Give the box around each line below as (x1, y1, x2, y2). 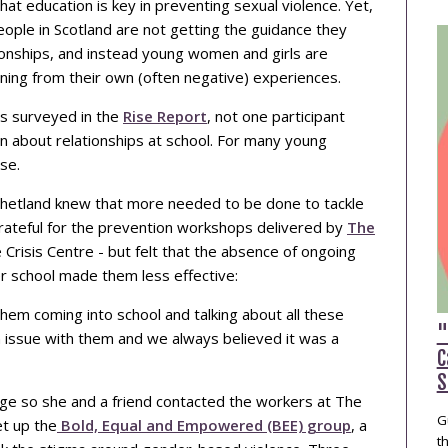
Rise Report (123, 105, 207, 126)
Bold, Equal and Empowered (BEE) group (57, 414, 351, 435)
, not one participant (207, 105, 345, 126)
